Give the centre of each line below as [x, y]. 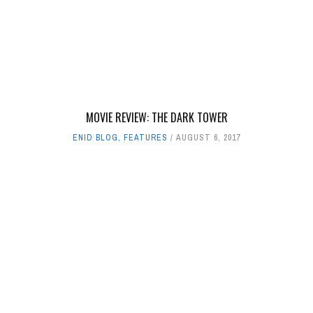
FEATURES [146, 137]
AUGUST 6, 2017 [208, 137]
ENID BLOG [95, 137]
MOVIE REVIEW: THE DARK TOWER [156, 117]
